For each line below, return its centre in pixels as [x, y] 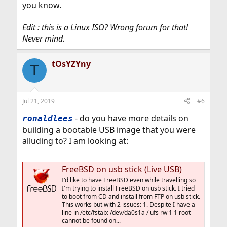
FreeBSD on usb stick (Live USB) [122, 169]
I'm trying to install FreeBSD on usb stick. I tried [128, 188]
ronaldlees [47, 118]
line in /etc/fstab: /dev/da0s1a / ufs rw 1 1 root [126, 212]
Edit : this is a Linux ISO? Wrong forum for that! [105, 27]
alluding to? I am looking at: [75, 141]
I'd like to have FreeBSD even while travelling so [128, 180]
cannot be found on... [91, 220]
